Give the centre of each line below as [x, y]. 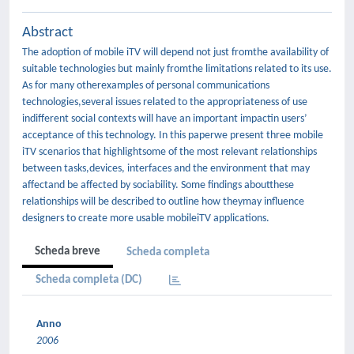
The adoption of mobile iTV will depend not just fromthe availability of [175, 52]
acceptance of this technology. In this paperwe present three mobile [173, 135]
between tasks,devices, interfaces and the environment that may [166, 168]
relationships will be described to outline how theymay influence [163, 201]
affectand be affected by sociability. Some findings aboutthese [158, 185]
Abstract [47, 32]
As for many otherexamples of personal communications [146, 85]
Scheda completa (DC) [89, 280]
